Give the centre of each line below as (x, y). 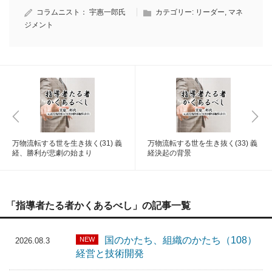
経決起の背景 (169, 153)
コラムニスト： (63, 12)
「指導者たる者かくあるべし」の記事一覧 (98, 205)
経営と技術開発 (110, 253)
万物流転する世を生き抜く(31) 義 (67, 143)
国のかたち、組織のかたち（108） (181, 240)
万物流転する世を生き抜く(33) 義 (202, 143)
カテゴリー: (175, 12)
